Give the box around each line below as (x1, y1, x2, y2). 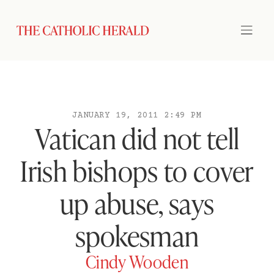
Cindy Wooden (86, 250, 188, 273)
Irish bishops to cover (20, 152, 254, 188)
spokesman (75, 217, 199, 253)
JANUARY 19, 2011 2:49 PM (72, 111, 202, 120)
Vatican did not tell (34, 120, 240, 156)
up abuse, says (59, 185, 215, 221)
